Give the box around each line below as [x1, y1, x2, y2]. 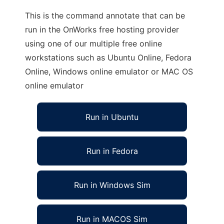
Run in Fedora [86, 146, 138, 156]
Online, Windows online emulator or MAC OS [25, 66, 193, 76]
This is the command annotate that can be [25, 10, 185, 20]
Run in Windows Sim [73, 180, 150, 190]
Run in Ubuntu [85, 112, 138, 122]
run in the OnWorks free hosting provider [25, 24, 179, 34]
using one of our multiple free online [25, 38, 162, 48]
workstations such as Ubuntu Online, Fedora [25, 52, 191, 62]
